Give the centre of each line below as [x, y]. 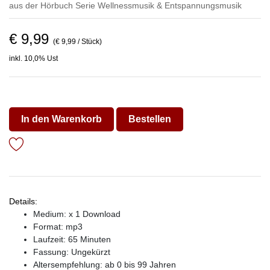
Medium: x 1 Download [77, 214]
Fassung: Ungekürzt [72, 252]
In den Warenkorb [61, 119]
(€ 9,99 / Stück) [77, 42]
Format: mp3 [58, 227]
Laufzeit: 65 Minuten [72, 239]
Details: [23, 201]
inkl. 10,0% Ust [33, 58]
